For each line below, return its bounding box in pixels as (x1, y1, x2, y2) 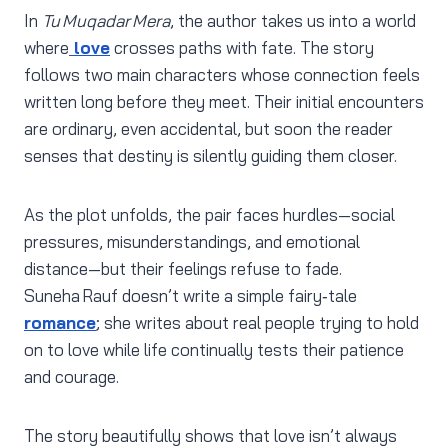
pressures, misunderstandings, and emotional (24, 231, 360, 253)
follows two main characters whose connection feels (24, 64, 420, 86)
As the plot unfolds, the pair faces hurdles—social (24, 204, 395, 226)
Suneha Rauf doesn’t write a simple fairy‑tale (24, 285, 357, 307)
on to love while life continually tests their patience (24, 339, 404, 361)
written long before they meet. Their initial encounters (24, 91, 424, 113)
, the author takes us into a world (170, 10, 416, 32)
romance (24, 312, 96, 334)
